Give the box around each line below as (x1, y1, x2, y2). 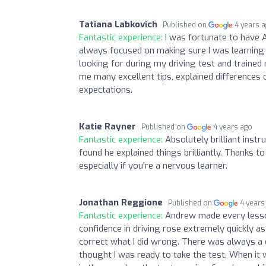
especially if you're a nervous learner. (79, 159, 227, 172)
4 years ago (213, 122, 253, 132)
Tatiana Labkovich (79, 18, 157, 30)
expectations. (79, 83, 132, 96)
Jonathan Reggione (79, 196, 163, 208)
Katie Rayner (79, 120, 136, 132)
